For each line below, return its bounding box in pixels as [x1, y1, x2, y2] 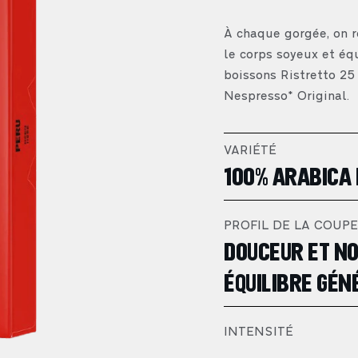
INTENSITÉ [224, 326, 293, 339]
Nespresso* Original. [224, 90, 349, 103]
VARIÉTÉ [224, 145, 276, 157]
